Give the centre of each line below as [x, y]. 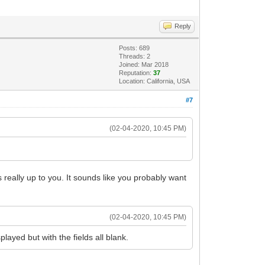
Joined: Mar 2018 [144, 64]
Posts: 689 [135, 48]
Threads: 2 [135, 56]
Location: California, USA [155, 81]
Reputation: [136, 72]
